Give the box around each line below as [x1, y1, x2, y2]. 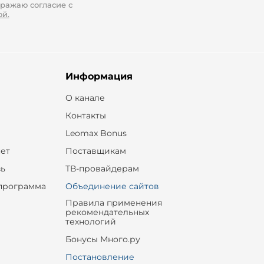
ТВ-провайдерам [65, 163, 139, 174]
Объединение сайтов [65, 181, 159, 192]
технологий [65, 216, 116, 227]
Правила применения [65, 197, 162, 208]
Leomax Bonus [65, 128, 127, 138]
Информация [65, 71, 133, 82]
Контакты [65, 110, 106, 121]
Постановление [65, 252, 134, 262]
